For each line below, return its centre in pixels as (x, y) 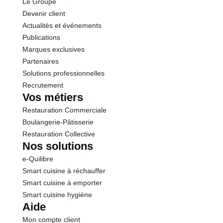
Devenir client (44, 13)
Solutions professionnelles (63, 73)
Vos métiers (53, 97)
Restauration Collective (58, 134)
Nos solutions (57, 146)
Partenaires (40, 61)
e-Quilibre (38, 159)
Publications (41, 37)
